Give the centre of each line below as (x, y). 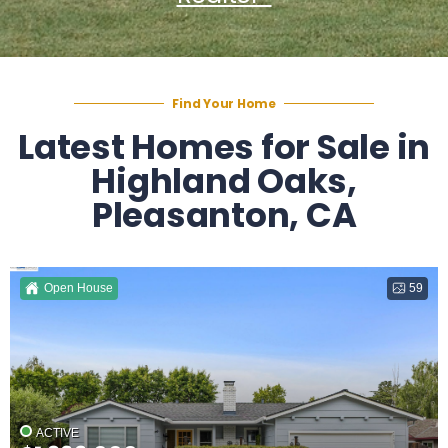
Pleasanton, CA (224, 214)
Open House (78, 287)
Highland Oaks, (224, 180)
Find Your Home (224, 103)
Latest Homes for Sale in (224, 146)
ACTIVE (57, 433)
